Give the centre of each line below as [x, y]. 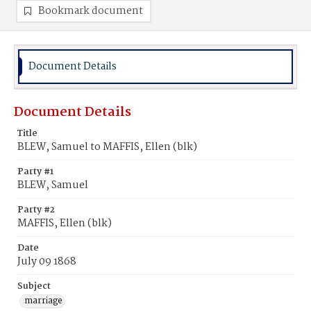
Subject [34, 286]
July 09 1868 [47, 262]
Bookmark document [91, 11]
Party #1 [35, 172]
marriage [43, 301]
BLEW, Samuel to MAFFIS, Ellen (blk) [107, 147]
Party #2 [36, 210]
